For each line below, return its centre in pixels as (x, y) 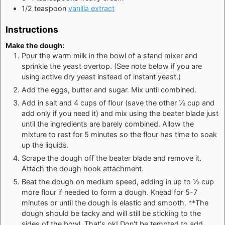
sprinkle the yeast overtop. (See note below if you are (112, 66)
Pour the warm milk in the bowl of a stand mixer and (109, 55)
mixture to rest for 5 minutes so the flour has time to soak (119, 134)
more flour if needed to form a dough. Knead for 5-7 (109, 192)
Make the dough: (35, 45)
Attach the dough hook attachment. (83, 168)
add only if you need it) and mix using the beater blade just (120, 113)
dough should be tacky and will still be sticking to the (111, 213)
